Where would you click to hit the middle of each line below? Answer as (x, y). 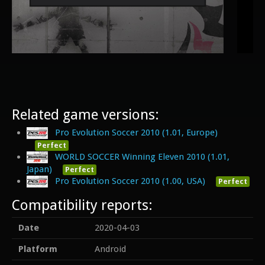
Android (110, 249)
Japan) (39, 169)
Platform (38, 249)
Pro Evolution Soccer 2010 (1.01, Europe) (137, 132)
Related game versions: (85, 115)
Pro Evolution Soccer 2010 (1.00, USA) (130, 181)
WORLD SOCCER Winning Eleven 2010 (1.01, (143, 156)
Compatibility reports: (82, 205)
